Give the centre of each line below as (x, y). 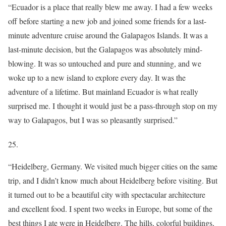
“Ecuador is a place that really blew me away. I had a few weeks (110, 7)
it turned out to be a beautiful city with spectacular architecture (107, 194)
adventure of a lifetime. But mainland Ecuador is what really (103, 91)
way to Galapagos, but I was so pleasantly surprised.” (93, 120)
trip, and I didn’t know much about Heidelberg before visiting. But (113, 180)
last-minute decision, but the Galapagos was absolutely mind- (105, 49)
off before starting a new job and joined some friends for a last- (107, 21)
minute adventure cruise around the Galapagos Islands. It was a (108, 35)
